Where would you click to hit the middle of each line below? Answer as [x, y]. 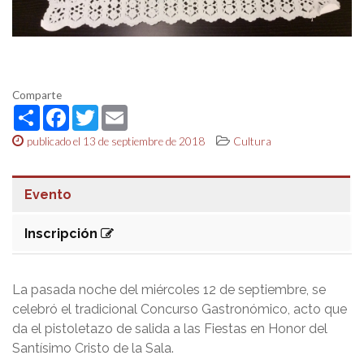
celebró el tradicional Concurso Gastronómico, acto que [180, 309]
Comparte [37, 95]
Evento [48, 195]
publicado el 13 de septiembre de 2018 [116, 142]
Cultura [252, 142]
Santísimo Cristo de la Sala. [93, 348]
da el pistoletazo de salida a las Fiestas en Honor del [170, 328]
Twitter [119, 111]
